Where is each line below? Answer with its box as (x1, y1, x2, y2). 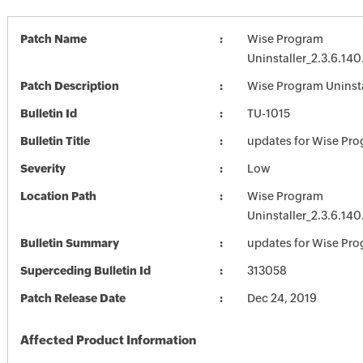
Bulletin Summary (19, 237, 119, 250)
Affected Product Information (19, 333, 196, 347)
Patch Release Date (19, 292, 126, 305)
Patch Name (19, 32, 87, 45)
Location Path (19, 190, 96, 203)
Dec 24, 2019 (246, 292, 317, 305)
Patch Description (19, 79, 119, 92)
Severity (19, 162, 66, 175)
